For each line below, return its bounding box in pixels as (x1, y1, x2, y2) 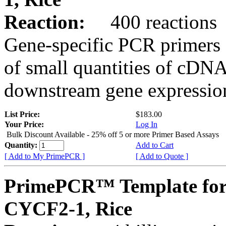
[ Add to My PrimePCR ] (5, 151, 85, 160)
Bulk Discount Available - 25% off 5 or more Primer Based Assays (7, 130, 219, 139)
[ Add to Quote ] (136, 151, 188, 160)
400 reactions (90, 11, 217, 33)
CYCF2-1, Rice (4, 197, 132, 219)
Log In (136, 120, 157, 129)
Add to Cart (136, 140, 174, 149)
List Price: (5, 109, 42, 119)
